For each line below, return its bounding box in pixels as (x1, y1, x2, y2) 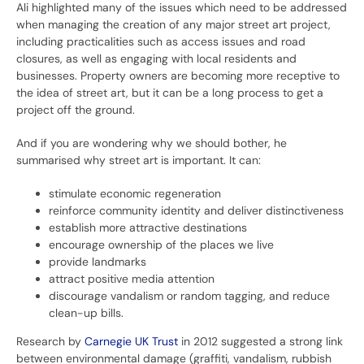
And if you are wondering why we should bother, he (16, 136, 287, 151)
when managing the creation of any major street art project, (16, 17, 331, 32)
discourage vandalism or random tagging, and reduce (49, 288, 330, 304)
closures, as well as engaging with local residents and (16, 51, 297, 67)
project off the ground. (16, 102, 135, 118)
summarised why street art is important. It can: (16, 153, 261, 168)
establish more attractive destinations (49, 220, 247, 236)
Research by (16, 334, 84, 349)
